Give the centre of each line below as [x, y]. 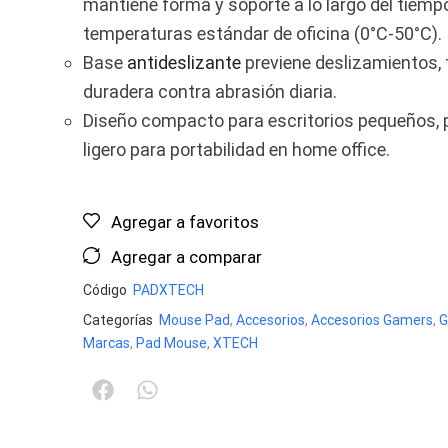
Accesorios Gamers [371, 319]
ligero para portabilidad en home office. [236, 149]
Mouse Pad [194, 319]
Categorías [117, 319]
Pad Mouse [171, 342]
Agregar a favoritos [184, 221]
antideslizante [183, 62]
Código [106, 289]
